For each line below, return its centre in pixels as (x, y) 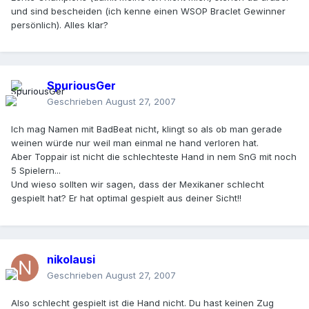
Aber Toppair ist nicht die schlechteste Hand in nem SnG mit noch (154, 157)
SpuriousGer (81, 86)
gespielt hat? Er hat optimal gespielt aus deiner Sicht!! (126, 198)
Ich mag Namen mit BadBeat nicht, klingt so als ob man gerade (147, 129)
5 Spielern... (36, 171)
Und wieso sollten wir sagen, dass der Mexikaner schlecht (138, 185)
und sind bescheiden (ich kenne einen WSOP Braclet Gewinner (148, 11)
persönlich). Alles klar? (60, 24)
